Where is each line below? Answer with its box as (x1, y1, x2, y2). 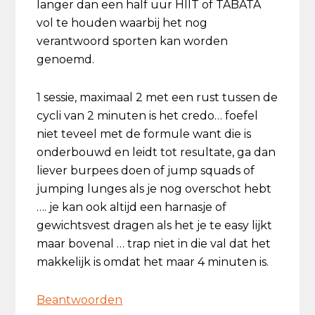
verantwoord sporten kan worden (37, 34, 229, 49)
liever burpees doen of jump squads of (37, 164, 255, 178)
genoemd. (37, 53, 95, 67)
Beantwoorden (37, 293, 123, 307)
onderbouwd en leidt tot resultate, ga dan (37, 146, 276, 160)
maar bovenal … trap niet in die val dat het (37, 237, 271, 251)
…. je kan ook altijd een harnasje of (37, 200, 227, 214)
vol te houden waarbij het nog (37, 16, 208, 30)
